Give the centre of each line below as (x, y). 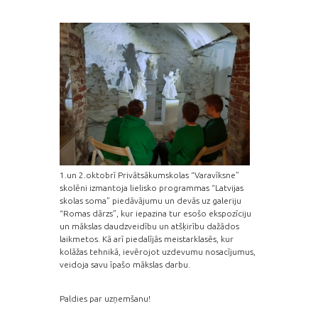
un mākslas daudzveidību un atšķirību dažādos (149, 226)
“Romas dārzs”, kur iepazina (114, 213)
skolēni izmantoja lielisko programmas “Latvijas (152, 187)
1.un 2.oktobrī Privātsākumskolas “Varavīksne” (149, 175)
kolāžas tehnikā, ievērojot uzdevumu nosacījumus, (158, 251)
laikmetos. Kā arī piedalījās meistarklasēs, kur (147, 238)
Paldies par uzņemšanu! (105, 298)
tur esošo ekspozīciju (210, 213)
